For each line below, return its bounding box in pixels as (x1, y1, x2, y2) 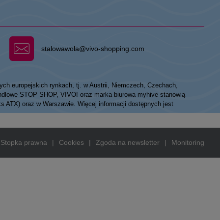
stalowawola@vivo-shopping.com (41, 44, 144, 53)
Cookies (59, 138, 84, 146)
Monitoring (171, 138, 204, 146)
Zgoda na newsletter (96, 138, 160, 146)
